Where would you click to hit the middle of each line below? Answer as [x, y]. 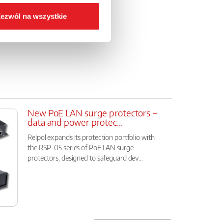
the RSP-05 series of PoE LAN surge [81, 147]
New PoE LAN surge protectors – [93, 113]
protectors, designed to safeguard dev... [85, 158]
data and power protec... [75, 122]
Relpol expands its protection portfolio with [91, 137]
